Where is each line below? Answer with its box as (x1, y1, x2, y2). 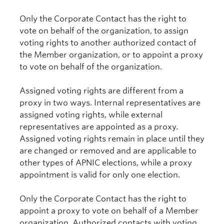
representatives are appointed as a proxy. (19, 122, 178, 131)
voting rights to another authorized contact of (19, 38, 196, 47)
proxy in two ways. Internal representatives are (19, 98, 200, 107)
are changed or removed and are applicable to (19, 146, 196, 155)
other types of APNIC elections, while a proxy (19, 158, 192, 167)
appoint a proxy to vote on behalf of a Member (19, 206, 198, 215)
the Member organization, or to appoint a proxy (19, 50, 203, 59)
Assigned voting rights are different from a (19, 86, 183, 95)
